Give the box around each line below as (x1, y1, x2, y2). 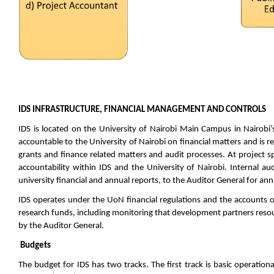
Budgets (20, 241, 51, 251)
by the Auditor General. (18, 221, 106, 231)
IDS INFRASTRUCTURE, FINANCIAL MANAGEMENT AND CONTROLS (18, 105, 268, 115)
